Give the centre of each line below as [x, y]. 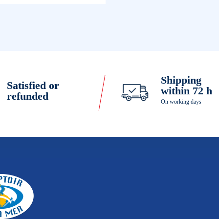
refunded [28, 96]
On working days [181, 101]
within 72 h [186, 90]
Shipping [181, 80]
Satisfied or [33, 85]
